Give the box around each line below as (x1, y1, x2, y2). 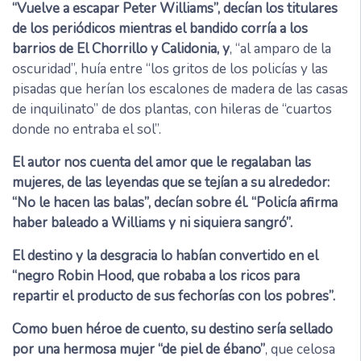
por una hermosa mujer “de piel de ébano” (12, 340, 265, 359)
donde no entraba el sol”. (12, 120, 161, 139)
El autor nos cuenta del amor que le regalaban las (12, 153, 311, 172)
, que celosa (265, 340, 335, 359)
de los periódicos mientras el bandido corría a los (12, 19, 308, 39)
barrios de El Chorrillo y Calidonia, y (12, 39, 230, 59)
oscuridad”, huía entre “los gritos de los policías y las (12, 60, 328, 79)
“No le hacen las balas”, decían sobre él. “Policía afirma (12, 193, 338, 213)
